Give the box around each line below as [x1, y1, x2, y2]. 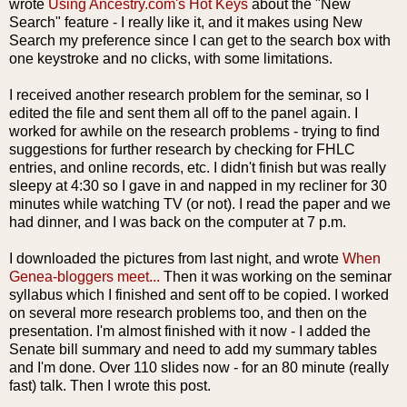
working [242, 268, 293, 284]
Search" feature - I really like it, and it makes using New [9, 14, 362, 30]
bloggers [57, 268, 114, 284]
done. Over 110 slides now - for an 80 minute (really [55, 359, 389, 375]
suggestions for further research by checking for [9, 141, 316, 157]
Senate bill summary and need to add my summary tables [9, 341, 377, 357]
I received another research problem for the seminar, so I [9, 86, 369, 103]
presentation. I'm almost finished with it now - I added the [9, 323, 371, 339]
